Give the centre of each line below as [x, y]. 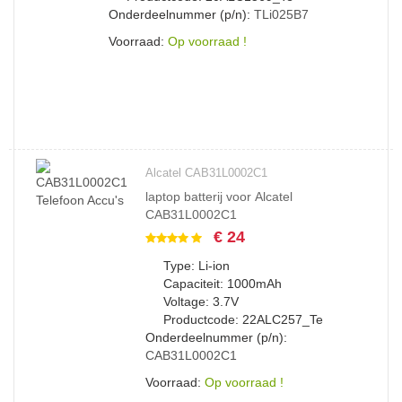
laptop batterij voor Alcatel [219, 197]
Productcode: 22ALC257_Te [243, 319]
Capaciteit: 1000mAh [223, 284]
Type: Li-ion [197, 266]
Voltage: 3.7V [201, 301]
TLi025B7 [281, 14]
